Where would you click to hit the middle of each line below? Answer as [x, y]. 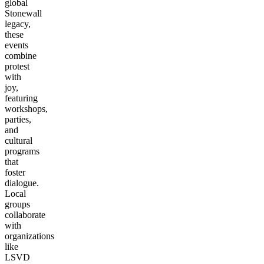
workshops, [26, 108]
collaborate [25, 214]
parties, [18, 119]
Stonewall [23, 13]
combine [21, 55]
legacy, [18, 24]
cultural [19, 140]
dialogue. [22, 183]
